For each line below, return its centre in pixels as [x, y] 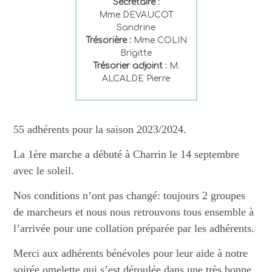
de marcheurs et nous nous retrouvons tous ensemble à [134, 212]
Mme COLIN [159, 41]
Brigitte [136, 53]
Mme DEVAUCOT [136, 15]
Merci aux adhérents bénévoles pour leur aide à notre [131, 253]
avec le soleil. [44, 171]
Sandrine [136, 28]
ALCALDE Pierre [136, 79]
